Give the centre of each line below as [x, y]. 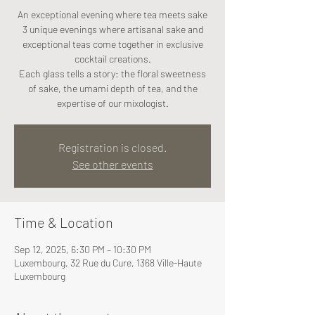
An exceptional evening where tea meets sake [112, 14]
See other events [112, 164]
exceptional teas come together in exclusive [112, 44]
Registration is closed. [112, 147]
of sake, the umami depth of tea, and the [112, 88]
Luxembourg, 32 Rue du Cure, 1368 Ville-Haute [108, 263]
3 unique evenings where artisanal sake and [112, 29]
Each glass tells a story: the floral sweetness [112, 73]
